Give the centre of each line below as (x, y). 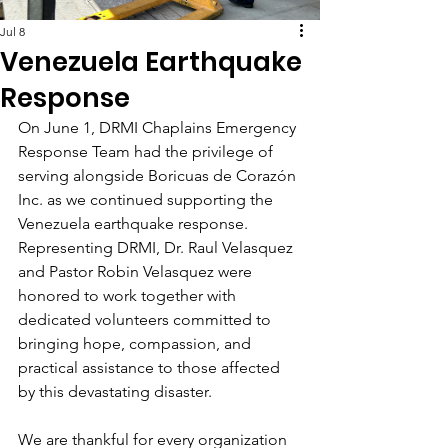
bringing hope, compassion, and (136, 343)
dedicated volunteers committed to (146, 319)
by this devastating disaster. (115, 391)
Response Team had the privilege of (147, 151)
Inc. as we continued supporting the (147, 199)
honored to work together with (129, 295)
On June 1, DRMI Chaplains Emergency (159, 127)
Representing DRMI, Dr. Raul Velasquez (157, 247)
